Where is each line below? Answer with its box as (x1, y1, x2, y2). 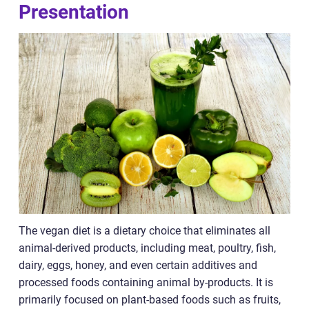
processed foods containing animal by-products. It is (19, 276, 273, 290)
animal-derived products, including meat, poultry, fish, (19, 241, 276, 255)
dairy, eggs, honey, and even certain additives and (19, 259, 257, 272)
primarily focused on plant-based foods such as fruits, (19, 293, 281, 307)
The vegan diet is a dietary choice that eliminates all (19, 224, 270, 238)
